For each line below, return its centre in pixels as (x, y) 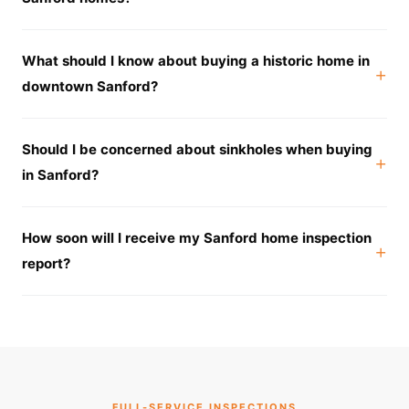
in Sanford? (60, 175)
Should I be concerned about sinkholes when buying (197, 149)
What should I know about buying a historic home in (196, 61)
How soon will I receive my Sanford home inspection (197, 238)
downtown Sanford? (90, 86)
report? (46, 263)
